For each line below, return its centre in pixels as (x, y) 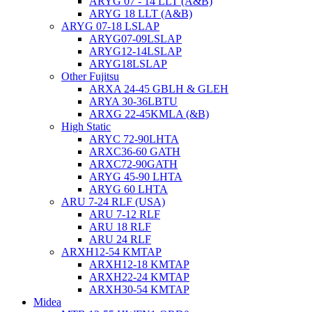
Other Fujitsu (90, 76)
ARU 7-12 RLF (125, 214)
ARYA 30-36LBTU (133, 101)
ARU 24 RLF (120, 239)
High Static (86, 126)
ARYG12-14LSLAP (135, 51)
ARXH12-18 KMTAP (139, 264)
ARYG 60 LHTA (128, 189)
